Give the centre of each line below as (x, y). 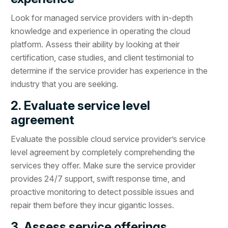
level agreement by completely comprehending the (103, 152)
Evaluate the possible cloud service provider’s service (108, 139)
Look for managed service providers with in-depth (102, 18)
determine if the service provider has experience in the (109, 70)
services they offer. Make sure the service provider (103, 165)
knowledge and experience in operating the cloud (101, 31)
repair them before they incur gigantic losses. (93, 205)
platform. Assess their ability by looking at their (95, 44)
